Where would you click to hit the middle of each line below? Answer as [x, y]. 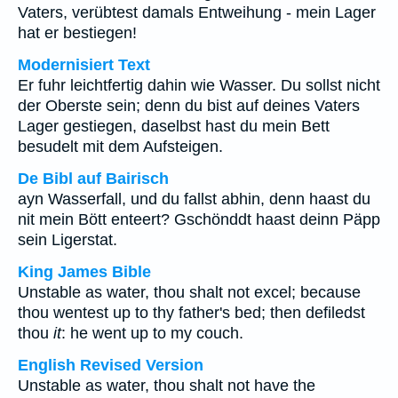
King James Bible [84, 272]
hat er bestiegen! [77, 33]
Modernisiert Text [84, 65]
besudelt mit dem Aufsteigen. [120, 147]
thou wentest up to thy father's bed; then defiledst [191, 313]
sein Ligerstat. [68, 240]
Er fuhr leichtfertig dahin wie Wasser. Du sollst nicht [199, 85]
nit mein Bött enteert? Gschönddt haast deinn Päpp [199, 219]
